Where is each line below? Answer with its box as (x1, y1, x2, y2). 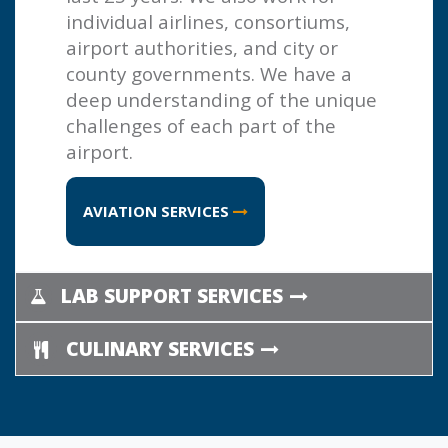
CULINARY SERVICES (65, 334, 259, 362)
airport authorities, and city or (66, 34, 338, 60)
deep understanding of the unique (66, 86, 377, 112)
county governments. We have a (66, 60, 352, 86)
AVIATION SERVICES (83, 200, 233, 221)
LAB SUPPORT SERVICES (61, 281, 288, 309)
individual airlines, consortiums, (66, 8, 350, 34)
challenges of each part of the (66, 112, 336, 138)
